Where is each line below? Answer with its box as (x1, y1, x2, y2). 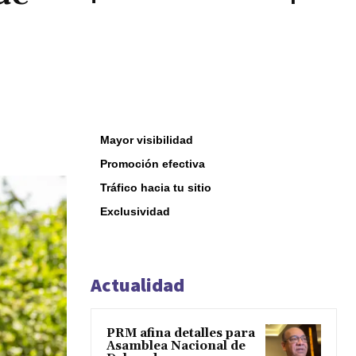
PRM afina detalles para (106, 326, 255, 342)
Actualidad (91, 273, 184, 298)
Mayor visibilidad (100, 133, 193, 147)
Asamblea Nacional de (106, 339, 246, 354)
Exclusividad (100, 205, 170, 219)
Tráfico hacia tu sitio (100, 181, 211, 195)
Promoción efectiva (100, 157, 205, 171)
